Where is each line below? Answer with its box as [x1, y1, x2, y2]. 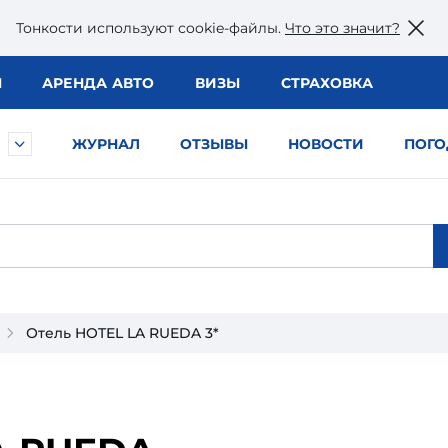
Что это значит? [285, 18, 400, 37]
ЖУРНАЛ [72, 135, 140, 153]
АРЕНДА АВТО [41, 74, 155, 92]
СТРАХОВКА [280, 74, 373, 92]
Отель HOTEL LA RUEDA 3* [26, 324, 219, 342]
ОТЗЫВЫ [180, 135, 248, 153]
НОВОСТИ [288, 135, 364, 153]
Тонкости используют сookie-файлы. [16, 18, 285, 37]
